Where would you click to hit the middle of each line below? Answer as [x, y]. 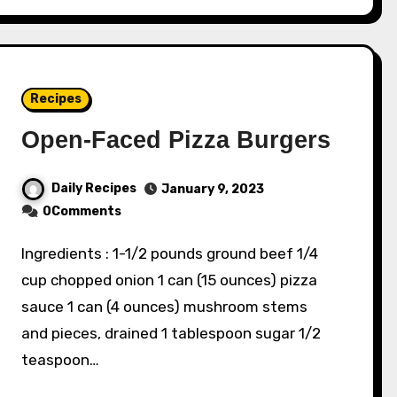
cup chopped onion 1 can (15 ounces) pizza [170, 280]
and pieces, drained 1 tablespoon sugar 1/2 [171, 334]
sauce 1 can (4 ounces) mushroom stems [165, 307]
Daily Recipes [94, 189]
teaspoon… [61, 360]
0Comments [82, 212]
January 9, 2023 [213, 190]
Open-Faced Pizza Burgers [176, 140]
